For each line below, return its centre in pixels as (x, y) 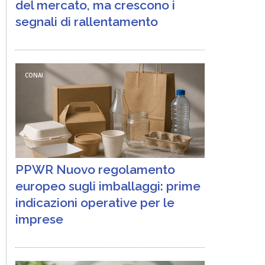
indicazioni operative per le (95, 203)
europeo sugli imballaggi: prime (108, 186)
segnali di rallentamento (87, 22)
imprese (39, 219)
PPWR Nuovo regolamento (95, 169)
